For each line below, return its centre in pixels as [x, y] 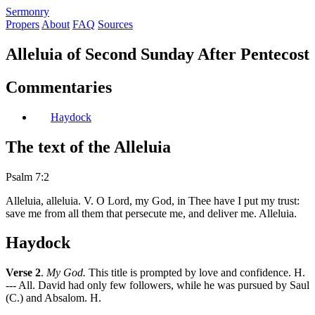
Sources [115, 24]
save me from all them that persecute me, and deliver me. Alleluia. [151, 213]
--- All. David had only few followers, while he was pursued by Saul [157, 285]
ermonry [31, 12]
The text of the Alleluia [88, 147]
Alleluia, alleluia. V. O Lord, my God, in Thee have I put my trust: [153, 200]
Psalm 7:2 [27, 176]
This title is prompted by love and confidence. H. [195, 273]
